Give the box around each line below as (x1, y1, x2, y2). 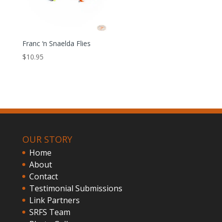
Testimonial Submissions (29, 182, 122, 194)
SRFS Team (29, 206, 70, 218)
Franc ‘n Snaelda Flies (22, 39, 91, 49)
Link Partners (29, 194, 80, 206)
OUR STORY (22, 133, 72, 145)
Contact (29, 170, 58, 182)
